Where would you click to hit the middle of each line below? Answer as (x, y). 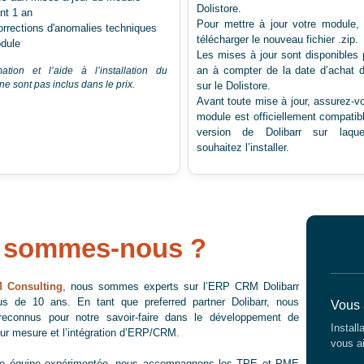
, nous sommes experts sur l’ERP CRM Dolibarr (181, 286)
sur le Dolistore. (234, 86)
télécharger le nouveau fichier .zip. (277, 39)
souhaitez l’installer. (243, 147)
